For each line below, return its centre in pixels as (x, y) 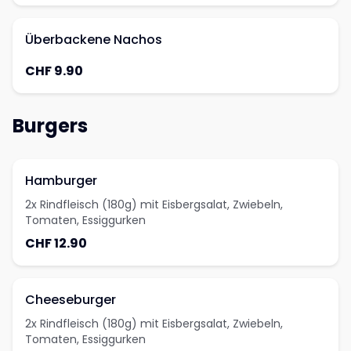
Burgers (50, 126)
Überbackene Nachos (94, 40)
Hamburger (61, 181)
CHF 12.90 (56, 243)
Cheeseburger (71, 300)
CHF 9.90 (54, 71)
